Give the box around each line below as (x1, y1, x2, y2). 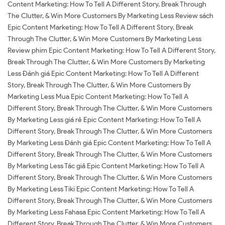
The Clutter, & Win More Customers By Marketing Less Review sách (8, 12, 213, 20)
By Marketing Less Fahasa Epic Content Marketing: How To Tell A (8, 208, 205, 216)
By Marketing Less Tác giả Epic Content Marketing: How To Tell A (8, 162, 204, 170)
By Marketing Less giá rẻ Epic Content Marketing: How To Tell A (8, 116, 201, 124)
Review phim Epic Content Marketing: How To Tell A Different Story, (8, 46, 215, 55)
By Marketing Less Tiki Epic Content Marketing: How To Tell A (8, 185, 194, 193)
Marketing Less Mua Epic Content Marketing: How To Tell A (8, 92, 188, 101)
